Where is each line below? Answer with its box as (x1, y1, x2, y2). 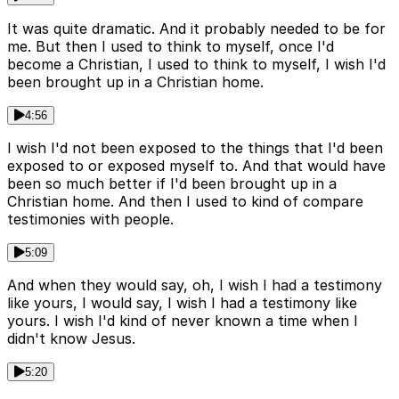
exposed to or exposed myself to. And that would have (7, 157, 386, 175)
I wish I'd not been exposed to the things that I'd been (7, 139, 383, 158)
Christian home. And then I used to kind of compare (7, 192, 363, 211)
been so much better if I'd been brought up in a (7, 175, 337, 193)
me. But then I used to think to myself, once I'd (7, 37, 334, 56)
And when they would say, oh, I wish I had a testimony (7, 276, 382, 295)
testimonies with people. (7, 210, 174, 229)
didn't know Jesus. (7, 330, 135, 348)
